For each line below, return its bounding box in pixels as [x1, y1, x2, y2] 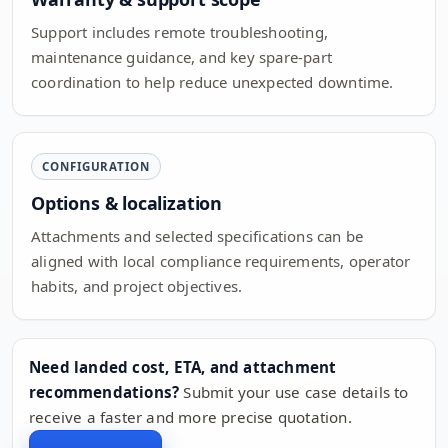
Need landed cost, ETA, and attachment [29, 357, 337, 377]
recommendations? [29, 382, 180, 402]
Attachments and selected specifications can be [31, 226, 364, 247]
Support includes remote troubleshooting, [31, 22, 328, 43]
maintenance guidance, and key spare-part [31, 47, 332, 68]
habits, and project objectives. [31, 276, 243, 297]
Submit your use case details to [179, 382, 409, 402]
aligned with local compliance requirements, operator [31, 251, 411, 272]
